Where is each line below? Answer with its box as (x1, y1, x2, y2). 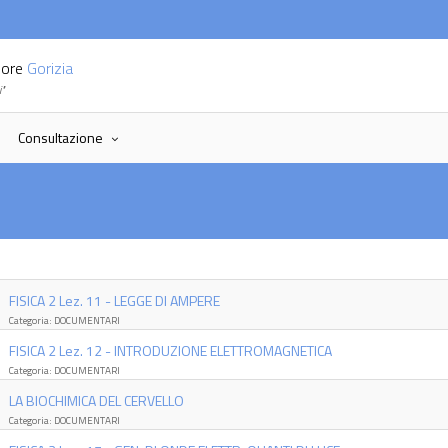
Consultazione (18, 127, 103, 148)
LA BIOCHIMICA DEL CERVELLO (8, 390, 184, 411)
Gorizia (27, 56, 73, 80)
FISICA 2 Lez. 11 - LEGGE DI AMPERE (8, 290, 220, 311)
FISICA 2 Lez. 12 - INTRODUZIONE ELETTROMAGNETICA (8, 340, 332, 361)
